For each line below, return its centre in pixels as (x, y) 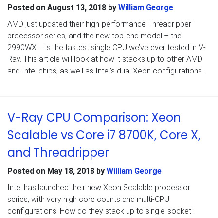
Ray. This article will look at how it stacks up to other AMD (105, 59)
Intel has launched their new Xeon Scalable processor (99, 187)
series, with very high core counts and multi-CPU (88, 199)
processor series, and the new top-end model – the (94, 36)
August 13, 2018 (77, 7)
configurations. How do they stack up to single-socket (99, 211)
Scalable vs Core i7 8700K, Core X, (104, 135)
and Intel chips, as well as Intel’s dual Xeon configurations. (105, 71)
